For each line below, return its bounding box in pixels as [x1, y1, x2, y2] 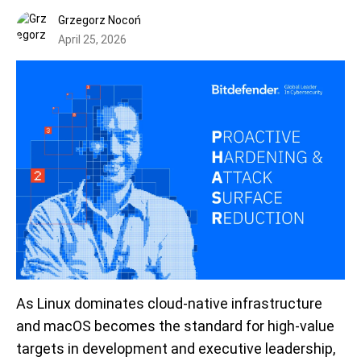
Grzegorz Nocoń [58, 14, 141, 27]
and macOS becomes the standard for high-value [16, 317, 334, 334]
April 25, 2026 [58, 33, 127, 46]
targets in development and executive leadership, [16, 340, 335, 357]
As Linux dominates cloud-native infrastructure [16, 295, 322, 312]
